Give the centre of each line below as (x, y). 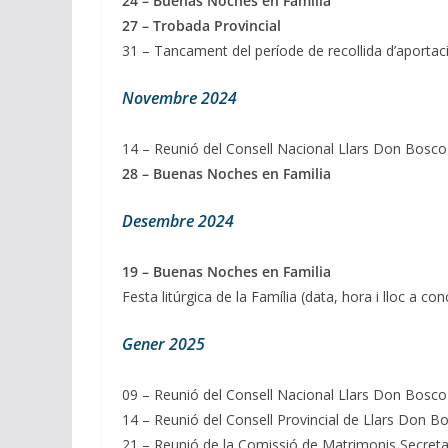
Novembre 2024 (179, 98)
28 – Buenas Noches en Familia (226, 174)
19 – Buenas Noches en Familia (226, 272)
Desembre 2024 (178, 221)
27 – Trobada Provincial (201, 26)
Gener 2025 (163, 344)
